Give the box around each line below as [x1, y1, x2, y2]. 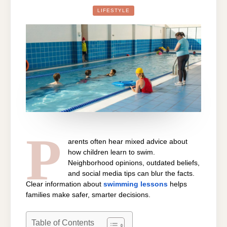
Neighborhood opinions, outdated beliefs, [67, 159, 200, 167]
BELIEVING [187, 60, 214, 70]
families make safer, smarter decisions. [26, 191, 150, 199]
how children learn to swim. [67, 148, 155, 157]
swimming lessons [103, 180, 168, 188]
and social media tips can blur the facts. [67, 170, 195, 178]
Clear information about [26, 180, 103, 188]
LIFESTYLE [97, 8, 130, 14]
